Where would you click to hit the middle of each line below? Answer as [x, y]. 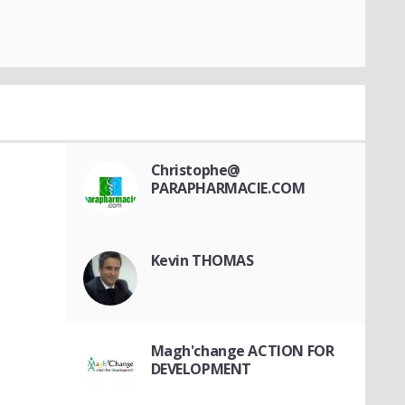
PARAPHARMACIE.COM [228, 188]
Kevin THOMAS [202, 260]
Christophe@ [195, 170]
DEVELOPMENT [201, 368]
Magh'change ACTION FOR [242, 350]
